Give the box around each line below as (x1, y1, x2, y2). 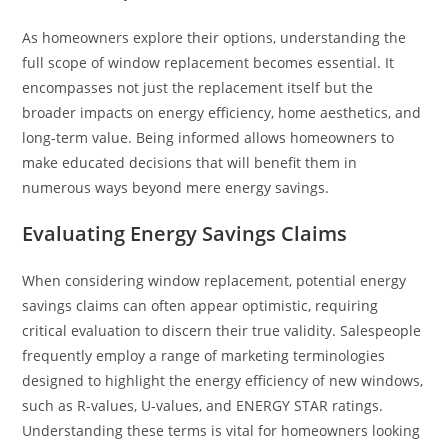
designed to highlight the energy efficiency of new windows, (22, 370, 424, 390)
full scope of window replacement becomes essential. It (22, 52, 395, 72)
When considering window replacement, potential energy (22, 270, 407, 290)
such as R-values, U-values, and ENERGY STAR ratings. (22, 395, 384, 415)
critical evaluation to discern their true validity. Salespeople (22, 320, 422, 340)
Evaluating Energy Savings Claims (22, 219, 348, 247)
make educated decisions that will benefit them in (22, 152, 358, 172)
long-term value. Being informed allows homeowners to (22, 127, 395, 147)
